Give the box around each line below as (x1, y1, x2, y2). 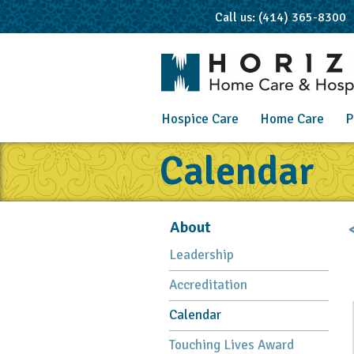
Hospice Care (160, 111, 239, 127)
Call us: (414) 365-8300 (214, 9, 346, 25)
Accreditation (168, 277, 247, 293)
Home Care (259, 111, 324, 127)
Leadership (168, 247, 234, 263)
